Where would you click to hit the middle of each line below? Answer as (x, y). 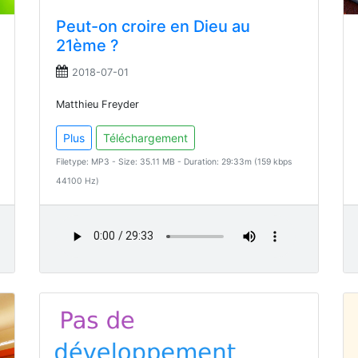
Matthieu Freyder (97, 104)
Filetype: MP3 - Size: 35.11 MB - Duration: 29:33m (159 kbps (174, 161)
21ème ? (88, 45)
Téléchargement (145, 137)
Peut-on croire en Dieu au (153, 26)
